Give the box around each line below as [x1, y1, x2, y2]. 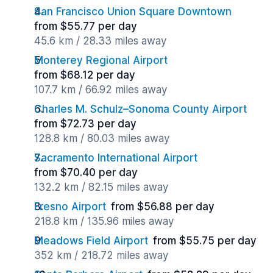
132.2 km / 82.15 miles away [34, 181, 168, 193]
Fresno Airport [34, 200, 106, 213]
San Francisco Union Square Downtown [34, 5, 232, 18]
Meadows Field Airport [34, 235, 148, 247]
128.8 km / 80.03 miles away [34, 132, 169, 144]
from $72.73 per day [34, 118, 136, 130]
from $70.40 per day [34, 166, 138, 179]
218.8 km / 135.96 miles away [34, 215, 174, 227]
